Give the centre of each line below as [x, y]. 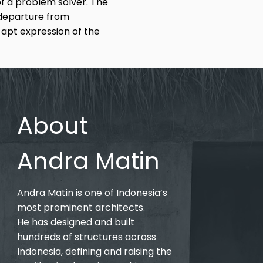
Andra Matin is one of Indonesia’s [92, 193]
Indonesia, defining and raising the [94, 252]
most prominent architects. [81, 208]
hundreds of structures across [86, 237]
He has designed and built [75, 222]
